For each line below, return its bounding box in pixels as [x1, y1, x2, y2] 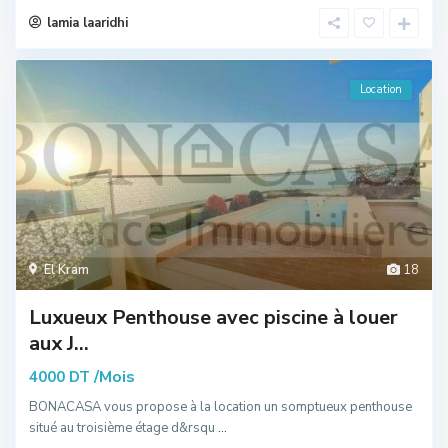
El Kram [44, 260, 89, 279]
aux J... [29, 329, 89, 357]
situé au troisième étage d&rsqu [29, 418, 218, 437]
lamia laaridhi [47, 13, 128, 32]
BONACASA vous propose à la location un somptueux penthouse [29, 397, 412, 416]
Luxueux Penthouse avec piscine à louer [29, 303, 398, 331]
